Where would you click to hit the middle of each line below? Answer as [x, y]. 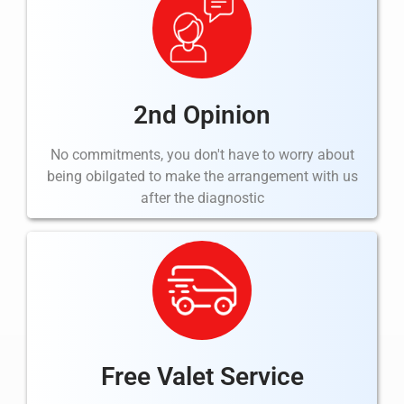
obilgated [115, 176]
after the [169, 197]
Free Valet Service [202, 377]
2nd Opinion [202, 115]
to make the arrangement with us [251, 176]
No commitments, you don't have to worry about [202, 154]
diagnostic [230, 197]
